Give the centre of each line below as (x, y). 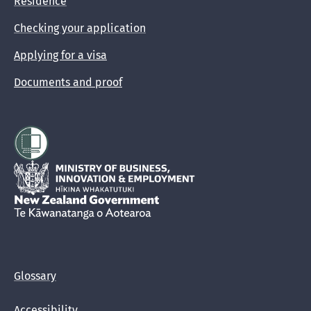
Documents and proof (68, 82)
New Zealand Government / (84, 201)
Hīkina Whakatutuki (62, 166)
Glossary (35, 276)
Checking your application (80, 28)
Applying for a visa (60, 55)
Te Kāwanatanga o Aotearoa (224, 201)
